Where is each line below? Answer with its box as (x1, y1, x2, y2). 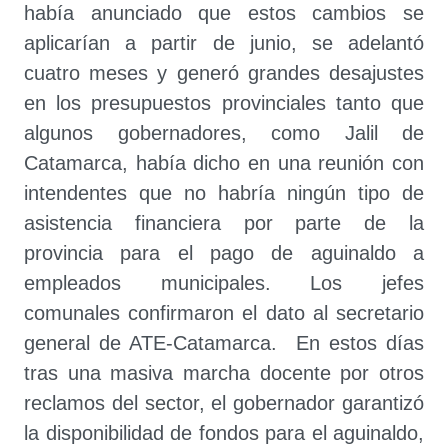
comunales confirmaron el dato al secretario (24, 302, 424, 324)
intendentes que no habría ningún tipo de (24, 182, 424, 204)
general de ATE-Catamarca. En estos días (24, 332, 424, 354)
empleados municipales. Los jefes (24, 272, 424, 294)
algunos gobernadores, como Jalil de (24, 122, 424, 144)
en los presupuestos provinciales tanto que (24, 92, 424, 114)
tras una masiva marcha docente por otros (24, 362, 424, 384)
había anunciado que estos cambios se (24, 2, 424, 24)
